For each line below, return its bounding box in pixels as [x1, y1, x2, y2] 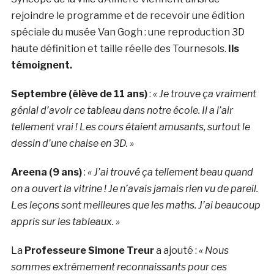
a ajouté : [154, 245, 199, 257]
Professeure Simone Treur [24, 245, 154, 257]
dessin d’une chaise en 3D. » [10, 138, 134, 150]
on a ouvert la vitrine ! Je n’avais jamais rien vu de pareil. [10, 183, 258, 195]
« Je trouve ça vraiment [152, 88, 256, 100]
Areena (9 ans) [10, 166, 82, 179]
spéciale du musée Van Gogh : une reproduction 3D [10, 26, 245, 39]
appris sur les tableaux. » [10, 216, 120, 228]
